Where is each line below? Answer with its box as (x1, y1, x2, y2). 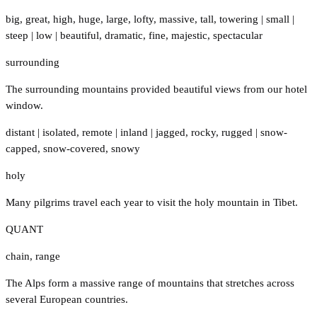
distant (6, 126, 35, 138)
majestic (171, 29, 207, 41)
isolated (42, 126, 76, 138)
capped (6, 142, 38, 154)
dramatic (105, 29, 143, 41)
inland (120, 126, 148, 138)
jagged (156, 126, 185, 138)
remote (82, 126, 113, 138)
